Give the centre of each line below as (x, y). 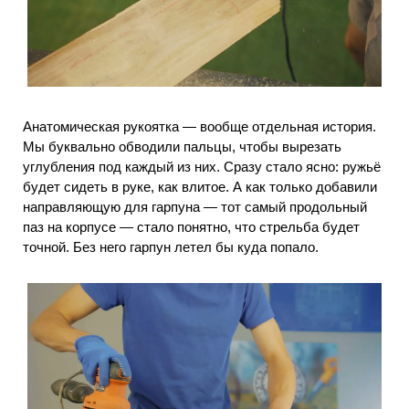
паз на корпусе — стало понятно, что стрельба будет (191, 227)
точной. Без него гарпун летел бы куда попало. (171, 247)
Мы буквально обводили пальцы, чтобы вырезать (182, 147)
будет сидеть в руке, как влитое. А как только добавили (200, 187)
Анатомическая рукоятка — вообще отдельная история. (199, 127)
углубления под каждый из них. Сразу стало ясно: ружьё (202, 167)
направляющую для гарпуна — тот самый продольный (195, 207)
